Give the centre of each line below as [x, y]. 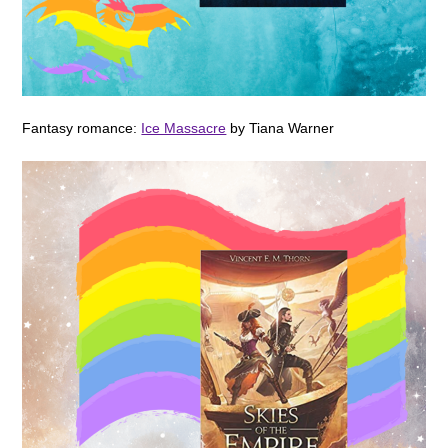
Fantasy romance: [82, 127]
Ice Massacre [184, 127]
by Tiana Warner [280, 127]
